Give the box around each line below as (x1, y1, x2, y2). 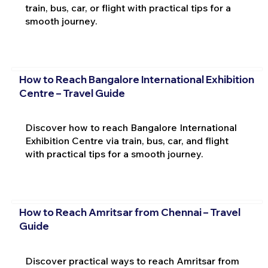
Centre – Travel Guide (19, 86, 125, 99)
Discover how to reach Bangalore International (25, 121, 237, 134)
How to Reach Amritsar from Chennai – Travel (19, 205, 240, 218)
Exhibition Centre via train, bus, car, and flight (25, 135, 229, 147)
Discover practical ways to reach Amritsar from (25, 254, 239, 267)
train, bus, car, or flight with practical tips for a (25, 2, 231, 14)
